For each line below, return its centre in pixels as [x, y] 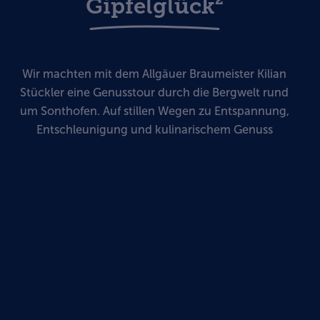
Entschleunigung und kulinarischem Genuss [154, 129]
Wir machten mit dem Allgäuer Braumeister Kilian [154, 74]
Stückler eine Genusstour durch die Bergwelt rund [154, 92]
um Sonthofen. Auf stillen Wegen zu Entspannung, [154, 111]
